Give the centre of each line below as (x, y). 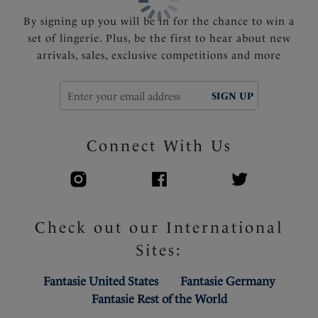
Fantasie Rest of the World (159, 298)
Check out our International (159, 227)
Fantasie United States (101, 281)
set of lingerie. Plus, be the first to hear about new (159, 38)
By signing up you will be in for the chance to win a (159, 21)
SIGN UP (232, 96)
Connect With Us (159, 145)
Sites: (159, 250)
